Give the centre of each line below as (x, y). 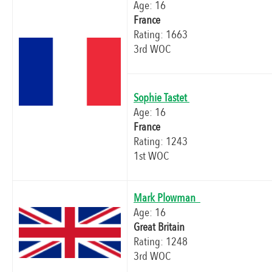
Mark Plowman (167, 198)
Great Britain (159, 227)
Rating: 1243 (161, 142)
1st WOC (151, 156)
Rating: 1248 (161, 242)
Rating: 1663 (161, 35)
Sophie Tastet (161, 98)
